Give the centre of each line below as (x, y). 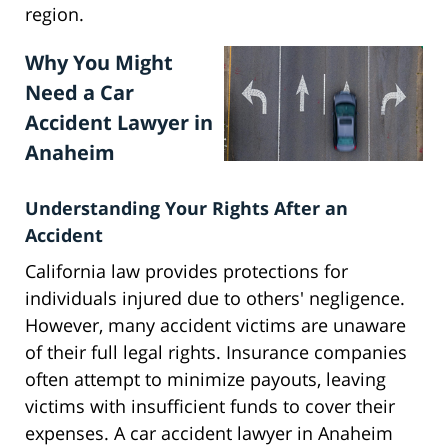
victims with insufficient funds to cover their (210, 406)
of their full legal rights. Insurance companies (216, 352)
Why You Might (99, 63)
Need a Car (79, 93)
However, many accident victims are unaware (215, 325)
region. (54, 14)
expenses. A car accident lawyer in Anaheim (209, 433)
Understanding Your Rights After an (186, 208)
